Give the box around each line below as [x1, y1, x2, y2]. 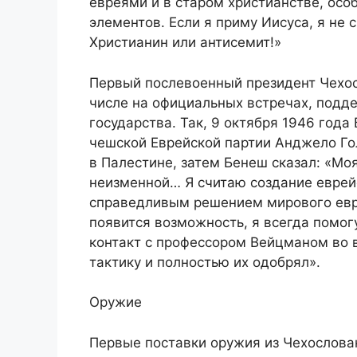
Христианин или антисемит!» [89, 34, 281, 51]
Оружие [89, 294, 142, 311]
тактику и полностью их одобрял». [89, 253, 320, 270]
